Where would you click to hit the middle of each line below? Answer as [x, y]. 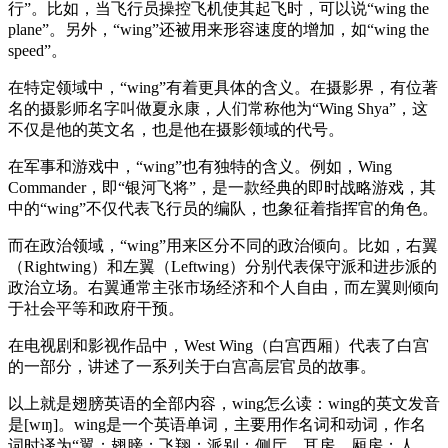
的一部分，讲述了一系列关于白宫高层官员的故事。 [192, 366]
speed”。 [37, 50]
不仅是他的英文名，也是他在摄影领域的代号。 [176, 129]
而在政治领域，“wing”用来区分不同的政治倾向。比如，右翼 [223, 245]
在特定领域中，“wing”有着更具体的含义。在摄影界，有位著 [223, 87]
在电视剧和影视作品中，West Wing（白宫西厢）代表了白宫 [218, 345]
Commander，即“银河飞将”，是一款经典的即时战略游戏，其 [222, 187]
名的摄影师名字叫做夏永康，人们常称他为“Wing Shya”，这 [218, 108]
